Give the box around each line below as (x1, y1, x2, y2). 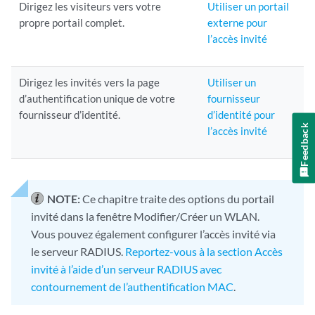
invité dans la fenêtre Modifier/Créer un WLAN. (31, 210, 259, 223)
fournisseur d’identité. (19, 108, 121, 121)
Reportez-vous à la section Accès (125, 245, 283, 258)
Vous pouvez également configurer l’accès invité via (31, 227, 276, 240)
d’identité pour (207, 108, 276, 121)
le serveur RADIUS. (31, 245, 125, 258)
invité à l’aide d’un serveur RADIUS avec (31, 262, 221, 276)
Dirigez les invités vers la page (19, 76, 160, 89)
